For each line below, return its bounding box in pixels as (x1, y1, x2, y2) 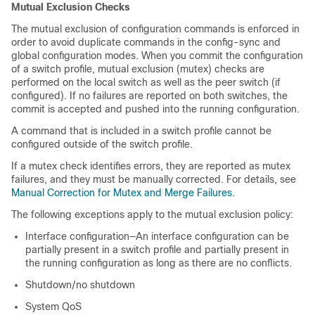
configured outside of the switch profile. (11, 139, 193, 150)
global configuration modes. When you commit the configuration (11, 50, 303, 61)
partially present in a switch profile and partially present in (25, 244, 289, 255)
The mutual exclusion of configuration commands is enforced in (11, 23, 300, 34)
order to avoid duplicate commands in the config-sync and (11, 37, 281, 48)
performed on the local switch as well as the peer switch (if (11, 77, 281, 88)
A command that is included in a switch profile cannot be (11, 125, 271, 136)
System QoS (25, 301, 82, 312)
